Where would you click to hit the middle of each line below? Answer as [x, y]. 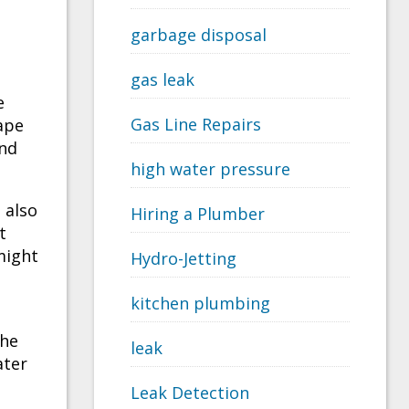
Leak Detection [190, 393]
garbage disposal [199, 35]
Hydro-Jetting [184, 259]
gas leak [163, 80]
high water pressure [210, 169]
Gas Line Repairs [196, 125]
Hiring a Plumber [198, 214]
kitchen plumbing [200, 304]
